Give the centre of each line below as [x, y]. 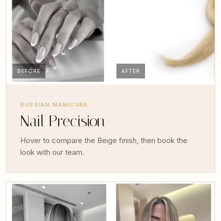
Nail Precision [63, 121]
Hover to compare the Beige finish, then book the [104, 140]
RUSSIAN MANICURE [54, 104]
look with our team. [52, 152]
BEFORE [29, 71]
